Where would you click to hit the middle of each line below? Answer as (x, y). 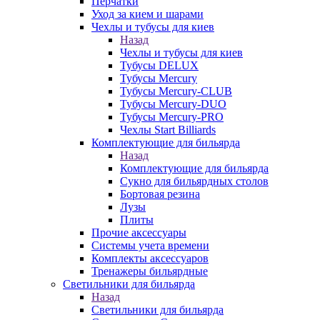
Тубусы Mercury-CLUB (176, 91)
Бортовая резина (160, 194)
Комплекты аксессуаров (150, 258)
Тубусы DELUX (159, 65)
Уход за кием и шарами (147, 14)
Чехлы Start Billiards (168, 130)
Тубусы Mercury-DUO (173, 104)
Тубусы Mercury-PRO (172, 117)
